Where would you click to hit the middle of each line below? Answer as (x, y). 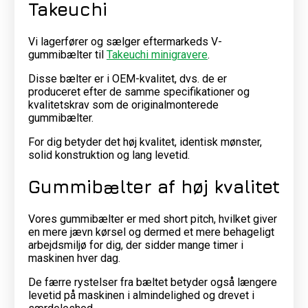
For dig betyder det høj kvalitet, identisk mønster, (145, 142)
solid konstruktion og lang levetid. (109, 155)
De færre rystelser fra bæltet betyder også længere (152, 282)
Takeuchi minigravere (157, 54)
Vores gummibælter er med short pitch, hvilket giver (152, 219)
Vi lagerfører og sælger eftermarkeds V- (125, 41)
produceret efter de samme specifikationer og (139, 91)
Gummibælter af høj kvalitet (154, 187)
